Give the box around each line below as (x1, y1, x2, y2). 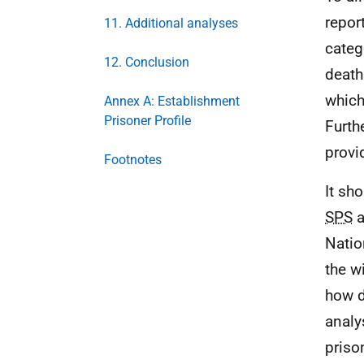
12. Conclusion (104, 54, 189, 70)
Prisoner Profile (104, 113, 191, 128)
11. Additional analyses (104, 15, 238, 31)
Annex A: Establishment (104, 93, 240, 109)
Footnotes (104, 152, 162, 167)
